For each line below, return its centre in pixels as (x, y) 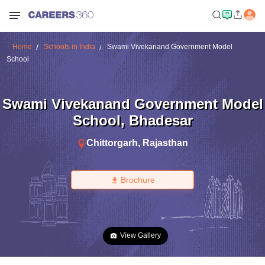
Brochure (138, 180)
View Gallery (140, 235)
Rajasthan (165, 143)
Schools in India (69, 47)
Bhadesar (161, 120)
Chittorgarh (112, 143)
